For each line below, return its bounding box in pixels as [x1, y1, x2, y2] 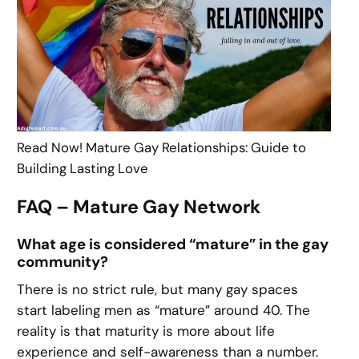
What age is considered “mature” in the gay [17, 235, 329, 255]
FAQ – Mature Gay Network [17, 195, 261, 220]
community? [17, 252, 109, 272]
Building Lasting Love [17, 159, 149, 177]
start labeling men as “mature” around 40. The [17, 301, 311, 320]
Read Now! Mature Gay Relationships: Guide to [17, 138, 307, 156]
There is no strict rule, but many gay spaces [17, 280, 299, 299]
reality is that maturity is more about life [17, 322, 276, 341]
